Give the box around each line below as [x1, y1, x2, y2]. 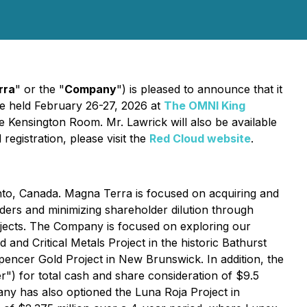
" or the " [15, 82, 64, 96]
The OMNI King [164, 99, 245, 112]
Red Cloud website [149, 132, 251, 145]
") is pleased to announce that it [116, 82, 282, 96]
